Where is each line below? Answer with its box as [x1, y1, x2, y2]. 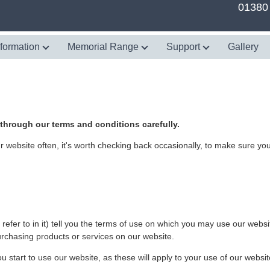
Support [166, 42, 202, 52]
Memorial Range [67, 42, 141, 52]
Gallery [228, 42, 259, 52]
